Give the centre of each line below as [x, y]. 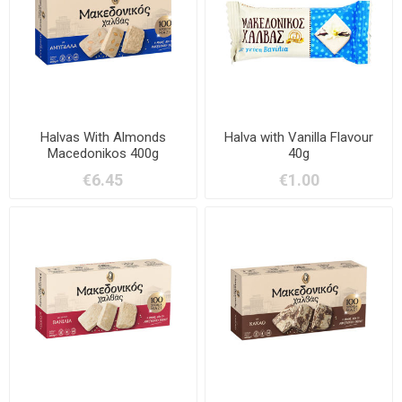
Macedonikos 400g [103, 153]
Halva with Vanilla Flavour [299, 137]
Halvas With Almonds [103, 137]
